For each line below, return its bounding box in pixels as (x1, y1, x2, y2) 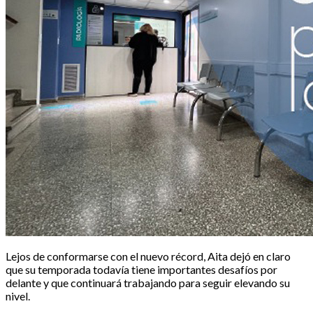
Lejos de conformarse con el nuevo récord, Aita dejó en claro (6, 249, 291, 263)
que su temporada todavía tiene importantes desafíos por (6, 262, 277, 276)
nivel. (6, 289, 30, 303)
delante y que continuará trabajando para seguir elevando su (6, 275, 290, 289)
